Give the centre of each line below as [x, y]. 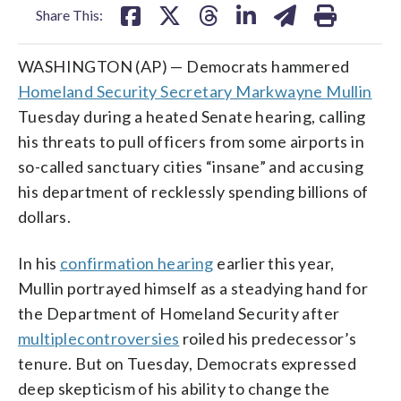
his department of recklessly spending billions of [193, 191]
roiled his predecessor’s [268, 338]
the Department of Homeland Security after [179, 313]
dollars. [45, 216]
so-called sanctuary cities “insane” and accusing [191, 166]
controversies [128, 338]
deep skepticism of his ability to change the [174, 388]
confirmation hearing [137, 263]
